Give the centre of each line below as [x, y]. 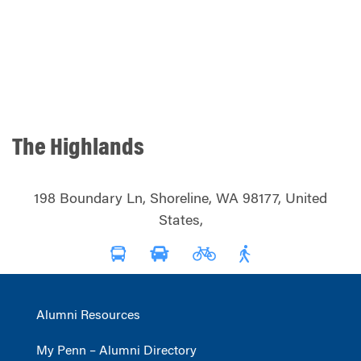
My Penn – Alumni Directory [116, 351]
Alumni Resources [88, 315]
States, [180, 221]
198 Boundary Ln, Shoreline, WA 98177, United [180, 199]
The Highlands [78, 149]
